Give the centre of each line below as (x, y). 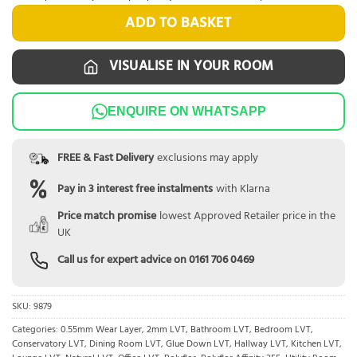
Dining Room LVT (125, 345)
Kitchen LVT (315, 345)
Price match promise (106, 217)
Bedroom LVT (282, 330)
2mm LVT (166, 330)
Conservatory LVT (48, 345)
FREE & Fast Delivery (105, 159)
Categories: (36, 330)
